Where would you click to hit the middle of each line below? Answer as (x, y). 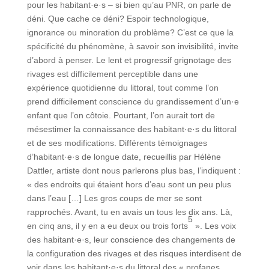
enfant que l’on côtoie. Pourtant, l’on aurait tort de (121, 116)
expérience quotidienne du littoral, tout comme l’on (122, 88)
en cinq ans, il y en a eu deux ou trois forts (107, 226)
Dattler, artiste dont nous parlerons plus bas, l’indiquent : (134, 171)
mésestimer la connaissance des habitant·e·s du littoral (131, 129)
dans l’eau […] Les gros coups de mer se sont (114, 198)
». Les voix (214, 226)
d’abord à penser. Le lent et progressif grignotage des (129, 60)
